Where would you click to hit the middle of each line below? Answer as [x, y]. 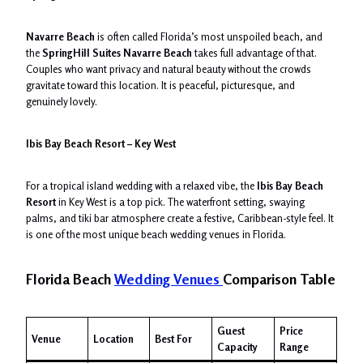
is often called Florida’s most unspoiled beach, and [209, 36]
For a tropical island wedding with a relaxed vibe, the [141, 185]
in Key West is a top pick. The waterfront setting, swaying [180, 201]
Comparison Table [279, 279]
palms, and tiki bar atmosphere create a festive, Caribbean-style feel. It [180, 218]
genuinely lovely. [62, 101]
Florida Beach [70, 279]
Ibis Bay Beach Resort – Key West [101, 143]
